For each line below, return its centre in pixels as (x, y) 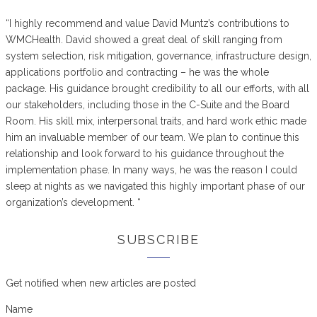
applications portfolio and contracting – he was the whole (137, 72)
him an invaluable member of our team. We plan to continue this (152, 137)
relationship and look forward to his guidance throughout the (145, 154)
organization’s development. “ (73, 202)
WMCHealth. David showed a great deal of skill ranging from (144, 40)
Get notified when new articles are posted (101, 283)
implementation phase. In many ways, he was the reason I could (151, 170)
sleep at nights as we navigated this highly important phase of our (155, 186)
